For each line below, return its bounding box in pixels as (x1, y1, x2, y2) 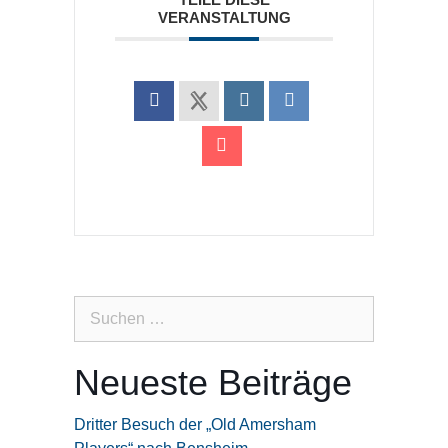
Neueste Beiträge (74, 362, 352, 404)
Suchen (73, 298, 128, 316)
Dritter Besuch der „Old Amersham (74, 416, 316, 434)
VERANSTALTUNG (157, 9, 291, 27)
